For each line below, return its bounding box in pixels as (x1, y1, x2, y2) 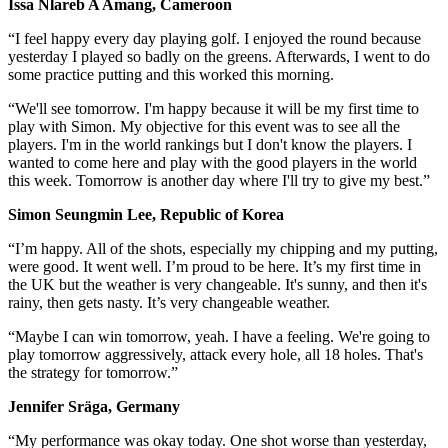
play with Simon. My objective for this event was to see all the (8, 117, 400, 135)
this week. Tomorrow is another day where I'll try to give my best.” (8, 171, 430, 189)
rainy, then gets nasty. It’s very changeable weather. (8, 293, 330, 311)
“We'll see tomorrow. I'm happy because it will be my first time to (8, 99, 419, 117)
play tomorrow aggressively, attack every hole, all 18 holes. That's (8, 345, 423, 363)
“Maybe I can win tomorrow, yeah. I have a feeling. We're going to (8, 327, 430, 345)
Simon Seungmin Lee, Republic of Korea (8, 205, 284, 223)
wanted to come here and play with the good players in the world (8, 153, 417, 171)
